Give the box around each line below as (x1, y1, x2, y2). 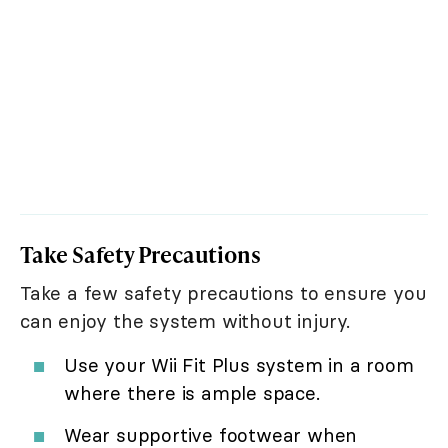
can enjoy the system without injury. (20, 308, 350, 333)
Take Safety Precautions (20, 238, 261, 270)
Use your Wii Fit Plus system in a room (64, 352, 414, 377)
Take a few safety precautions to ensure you (20, 280, 427, 305)
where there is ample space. (64, 380, 320, 405)
